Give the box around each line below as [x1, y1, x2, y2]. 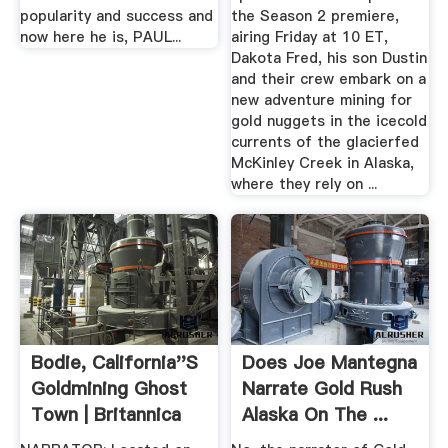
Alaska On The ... [242, 402, 389, 428]
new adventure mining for [231, 89, 413, 110]
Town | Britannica [30, 402, 181, 428]
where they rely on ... [231, 173, 378, 194]
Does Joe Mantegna [242, 350, 418, 376]
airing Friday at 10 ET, [231, 26, 389, 47]
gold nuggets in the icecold [231, 110, 428, 131]
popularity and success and [19, 5, 213, 26]
